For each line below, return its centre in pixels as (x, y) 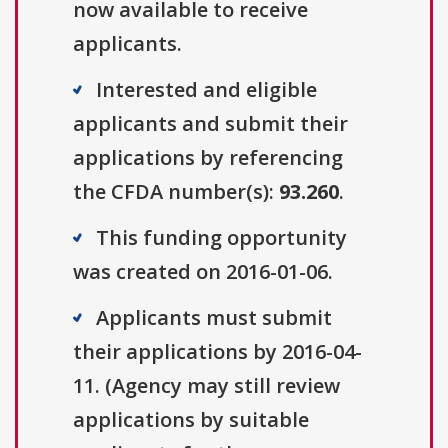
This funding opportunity (221, 238)
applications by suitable (191, 420)
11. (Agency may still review (206, 386)
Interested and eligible (206, 90)
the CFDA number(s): (176, 192)
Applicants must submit (214, 318)
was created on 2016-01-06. (203, 272)
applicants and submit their (210, 124)
